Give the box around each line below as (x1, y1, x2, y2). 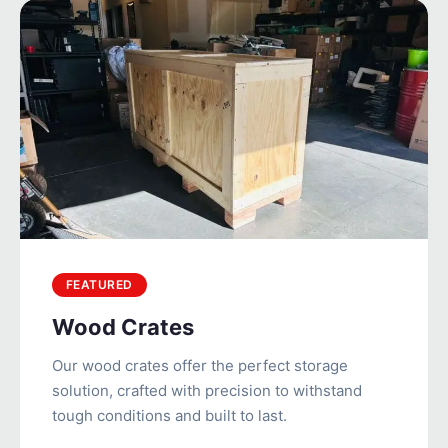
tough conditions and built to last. (52, 405, 287, 425)
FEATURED (66, 276, 133, 292)
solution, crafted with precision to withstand (52, 380, 362, 400)
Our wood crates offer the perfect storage (52, 355, 348, 375)
